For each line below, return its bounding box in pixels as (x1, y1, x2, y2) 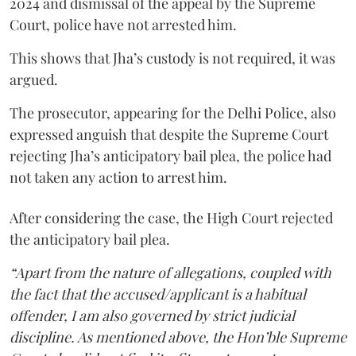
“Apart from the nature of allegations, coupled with (10, 262, 331, 282)
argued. (10, 69, 64, 89)
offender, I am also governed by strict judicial (10, 305, 295, 325)
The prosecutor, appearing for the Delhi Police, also (10, 103, 336, 122)
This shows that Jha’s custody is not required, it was (10, 48, 335, 68)
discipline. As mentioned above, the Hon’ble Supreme (10, 327, 346, 346)
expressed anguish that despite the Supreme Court (10, 124, 328, 144)
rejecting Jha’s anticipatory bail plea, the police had (10, 145, 331, 165)
